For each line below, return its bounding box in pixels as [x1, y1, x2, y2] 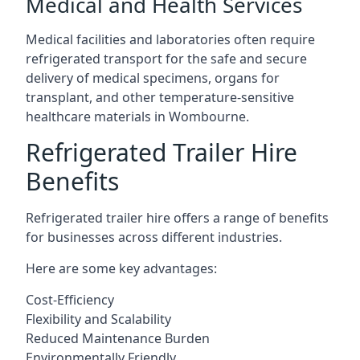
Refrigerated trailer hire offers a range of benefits [26, 209, 329, 227]
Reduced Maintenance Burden [26, 329, 210, 347]
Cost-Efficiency [26, 291, 114, 309]
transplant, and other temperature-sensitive [26, 88, 294, 106]
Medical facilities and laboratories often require [26, 31, 315, 48]
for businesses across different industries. [26, 228, 282, 246]
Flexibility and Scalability [26, 310, 171, 328]
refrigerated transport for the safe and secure [26, 50, 307, 67]
